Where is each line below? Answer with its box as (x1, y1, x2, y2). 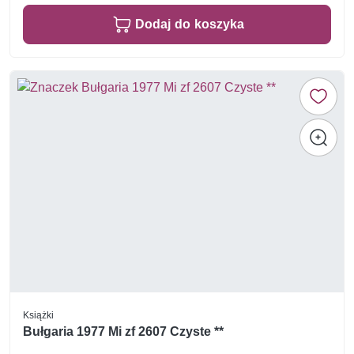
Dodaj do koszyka (135, 17, 244, 32)
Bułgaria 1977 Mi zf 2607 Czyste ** (23, 324, 224, 340)
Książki (23, 308, 54, 321)
